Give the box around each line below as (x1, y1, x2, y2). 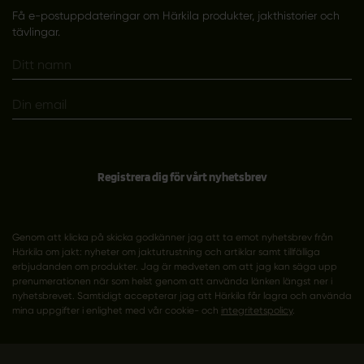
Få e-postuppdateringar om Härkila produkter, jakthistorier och (11, 8, 340, 22)
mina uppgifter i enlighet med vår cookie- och (11, 304, 221, 316)
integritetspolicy (220, 304, 292, 316)
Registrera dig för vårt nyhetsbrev (97, 170, 267, 185)
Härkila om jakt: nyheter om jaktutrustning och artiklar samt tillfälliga (11, 245, 320, 258)
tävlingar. (11, 24, 60, 38)
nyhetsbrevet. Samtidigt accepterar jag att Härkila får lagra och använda (11, 289, 352, 301)
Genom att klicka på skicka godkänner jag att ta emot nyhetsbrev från (11, 231, 333, 243)
